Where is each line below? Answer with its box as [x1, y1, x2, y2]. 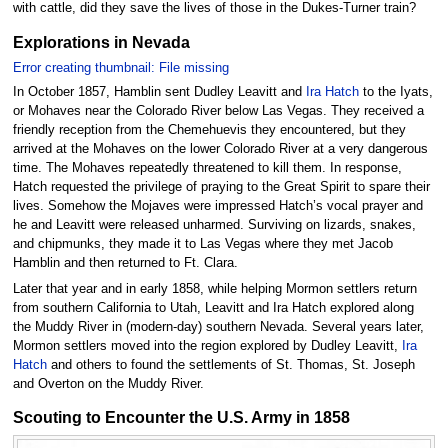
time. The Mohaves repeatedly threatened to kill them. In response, [12, 161, 402, 176]
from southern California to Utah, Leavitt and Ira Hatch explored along [12, 300, 414, 315]
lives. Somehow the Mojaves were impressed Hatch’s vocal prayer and [12, 199, 423, 214]
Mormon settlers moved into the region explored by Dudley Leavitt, [12, 338, 402, 353]
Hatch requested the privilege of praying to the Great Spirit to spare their [12, 180, 430, 195]
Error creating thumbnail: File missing [12, 61, 229, 76]
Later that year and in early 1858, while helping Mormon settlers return [12, 281, 417, 296]
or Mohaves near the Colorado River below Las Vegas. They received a [12, 104, 424, 119]
